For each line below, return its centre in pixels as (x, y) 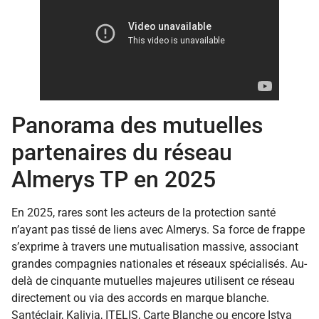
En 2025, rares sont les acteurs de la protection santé (143, 212)
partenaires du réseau (122, 152)
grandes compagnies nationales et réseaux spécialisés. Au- (159, 263)
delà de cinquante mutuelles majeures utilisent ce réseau (153, 281)
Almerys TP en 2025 (114, 179)
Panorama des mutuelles (137, 125)
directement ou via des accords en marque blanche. (140, 298)
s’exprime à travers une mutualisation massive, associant (155, 246)
